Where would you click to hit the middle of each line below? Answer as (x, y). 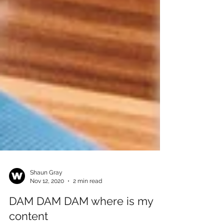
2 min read (87, 203)
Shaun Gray (46, 194)
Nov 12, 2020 (47, 203)
